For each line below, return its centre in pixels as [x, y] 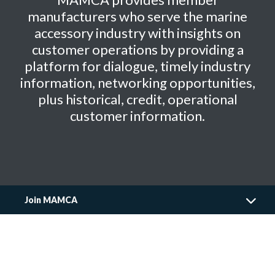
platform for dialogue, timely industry [137, 66]
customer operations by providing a [137, 49]
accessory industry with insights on [137, 33]
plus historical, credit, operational [137, 99]
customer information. [137, 116]
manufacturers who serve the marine [137, 16]
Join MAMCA [51, 200]
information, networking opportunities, [137, 83]
